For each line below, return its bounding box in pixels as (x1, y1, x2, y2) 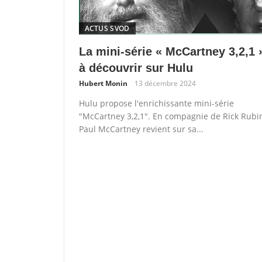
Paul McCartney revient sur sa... (78, 123, 204, 135)
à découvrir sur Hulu (78, 61, 193, 74)
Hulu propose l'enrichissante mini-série (78, 97, 234, 109)
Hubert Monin (78, 78, 127, 88)
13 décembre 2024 (134, 78, 196, 88)
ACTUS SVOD (84, 23, 130, 33)
